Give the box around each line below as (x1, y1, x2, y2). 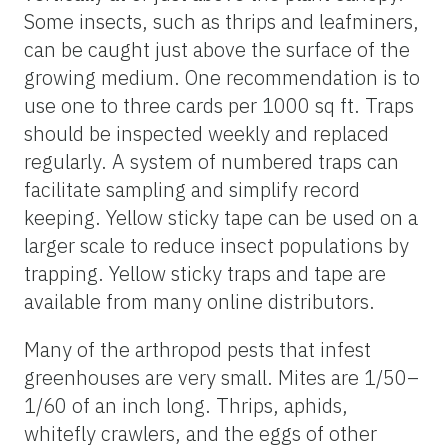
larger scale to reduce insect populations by (24, 231, 409, 259)
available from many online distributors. (24, 287, 375, 315)
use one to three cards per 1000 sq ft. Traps (24, 91, 414, 119)
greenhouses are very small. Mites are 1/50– (24, 363, 419, 391)
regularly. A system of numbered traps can (24, 147, 399, 175)
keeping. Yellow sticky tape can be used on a (24, 203, 418, 231)
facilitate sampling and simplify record (24, 175, 360, 203)
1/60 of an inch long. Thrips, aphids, (24, 391, 348, 419)
